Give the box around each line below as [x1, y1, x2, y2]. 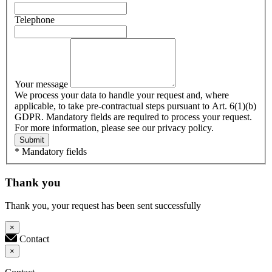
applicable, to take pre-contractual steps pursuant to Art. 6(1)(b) [15, 100, 256, 111]
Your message [15, 78, 70, 89]
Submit [19, 135, 44, 144]
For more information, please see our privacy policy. [15, 122, 214, 133]
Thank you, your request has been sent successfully [5, 200, 201, 211]
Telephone [15, 14, 55, 25]
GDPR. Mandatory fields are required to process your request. [15, 111, 252, 122]
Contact [19, 234, 49, 245]
